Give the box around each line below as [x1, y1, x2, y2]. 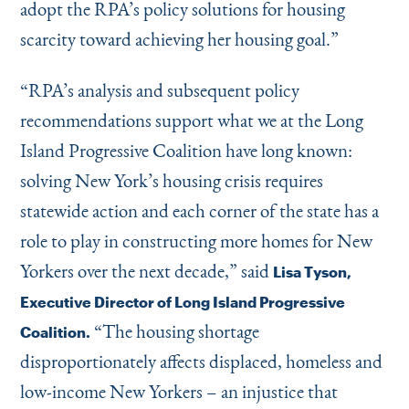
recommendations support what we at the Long [19, 108, 363, 132]
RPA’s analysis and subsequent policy [27, 78, 299, 102]
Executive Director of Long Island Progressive [19, 293, 345, 310]
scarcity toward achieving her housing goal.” [19, 26, 339, 51]
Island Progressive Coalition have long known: [19, 138, 352, 163]
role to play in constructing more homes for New [19, 228, 372, 253]
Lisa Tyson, [272, 263, 351, 280]
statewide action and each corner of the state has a [19, 198, 379, 223]
